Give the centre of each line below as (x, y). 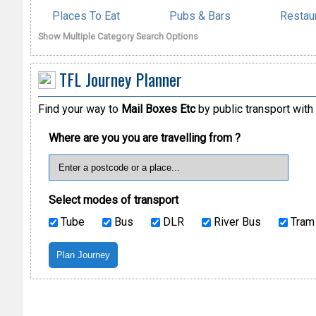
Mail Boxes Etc (158, 109)
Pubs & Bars (200, 16)
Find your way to (79, 109)
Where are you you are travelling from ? (144, 138)
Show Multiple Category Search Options (118, 36)
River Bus (236, 222)
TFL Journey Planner (120, 79)
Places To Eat (86, 16)
